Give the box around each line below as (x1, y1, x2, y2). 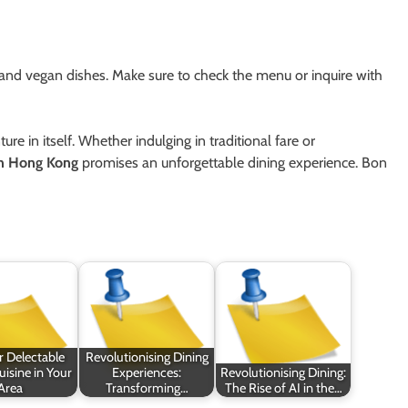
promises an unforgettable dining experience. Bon (78, 153, 387, 171)
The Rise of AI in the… (224, 379, 342, 396)
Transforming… (105, 379, 189, 396)
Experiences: (112, 363, 181, 381)
